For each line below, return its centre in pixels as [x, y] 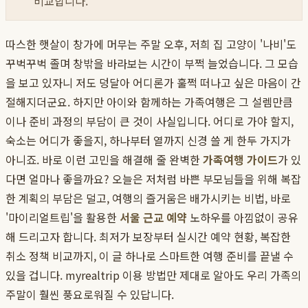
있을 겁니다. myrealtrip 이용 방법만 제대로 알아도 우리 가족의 [153, 275]
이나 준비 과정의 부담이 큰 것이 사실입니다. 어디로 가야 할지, [150, 121]
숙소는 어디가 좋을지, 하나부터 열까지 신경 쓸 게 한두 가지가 [148, 141]
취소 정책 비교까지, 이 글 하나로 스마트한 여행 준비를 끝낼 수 [150, 256]
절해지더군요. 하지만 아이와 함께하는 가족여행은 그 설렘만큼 [149, 102]
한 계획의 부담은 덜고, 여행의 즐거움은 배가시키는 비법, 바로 [148, 198]
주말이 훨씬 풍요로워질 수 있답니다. [90, 295]
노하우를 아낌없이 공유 [243, 218]
